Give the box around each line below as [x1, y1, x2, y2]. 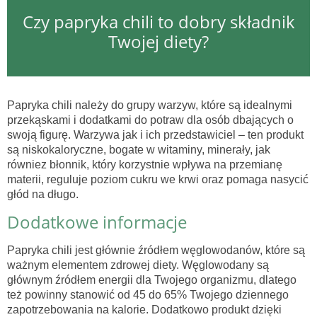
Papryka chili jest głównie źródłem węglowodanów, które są [7, 244, 305, 257]
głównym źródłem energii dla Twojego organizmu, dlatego [7, 274, 296, 287]
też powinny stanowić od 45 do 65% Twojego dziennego [7, 289, 289, 301]
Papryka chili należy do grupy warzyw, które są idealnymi [7, 99, 292, 112]
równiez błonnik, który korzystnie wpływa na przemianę [7, 158, 282, 171]
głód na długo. [7, 188, 79, 201]
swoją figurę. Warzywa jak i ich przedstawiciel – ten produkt [7, 129, 304, 142]
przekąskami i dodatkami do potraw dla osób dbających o [7, 114, 294, 127]
